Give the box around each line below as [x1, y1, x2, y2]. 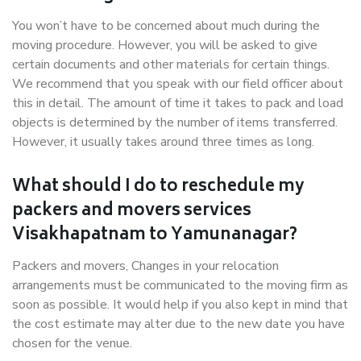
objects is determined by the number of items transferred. [12, 114, 338, 131]
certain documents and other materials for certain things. [12, 56, 330, 73]
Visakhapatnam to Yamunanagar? [12, 222, 297, 250]
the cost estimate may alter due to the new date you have [12, 315, 345, 333]
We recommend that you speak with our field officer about [12, 75, 343, 93]
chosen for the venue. [12, 334, 132, 352]
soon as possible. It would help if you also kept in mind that [12, 296, 348, 313]
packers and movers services [12, 197, 251, 226]
